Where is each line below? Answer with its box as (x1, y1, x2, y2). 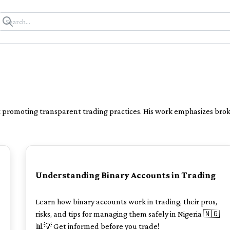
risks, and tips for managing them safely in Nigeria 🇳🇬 (35, 209, 220, 219)
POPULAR (47, 142, 72, 148)
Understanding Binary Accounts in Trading (35, 169, 216, 180)
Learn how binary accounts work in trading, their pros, (35, 197, 217, 206)
